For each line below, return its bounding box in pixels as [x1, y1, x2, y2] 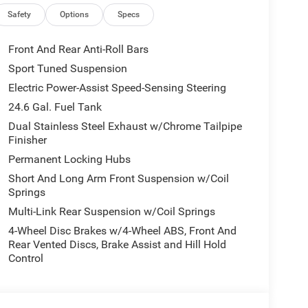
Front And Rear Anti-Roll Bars [8, 42, 148, 56]
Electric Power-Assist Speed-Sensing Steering [8, 80, 226, 94]
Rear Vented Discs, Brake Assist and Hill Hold [8, 237, 226, 251]
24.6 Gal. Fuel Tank [8, 100, 102, 113]
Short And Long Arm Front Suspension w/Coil [8, 171, 229, 185]
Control [8, 251, 43, 265]
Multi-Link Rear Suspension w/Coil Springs [8, 204, 215, 218]
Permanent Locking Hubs [8, 152, 131, 166]
